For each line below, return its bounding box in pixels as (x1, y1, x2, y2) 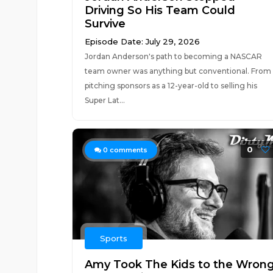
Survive (84, 17, 126, 30)
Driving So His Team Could (84, 4, 235, 17)
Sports (99, 233, 127, 243)
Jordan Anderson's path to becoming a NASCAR (84, 52, 262, 61)
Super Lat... (84, 96, 125, 105)
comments (107, 146, 147, 154)
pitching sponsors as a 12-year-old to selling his (84, 81, 257, 90)
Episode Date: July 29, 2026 (84, 37, 200, 46)
